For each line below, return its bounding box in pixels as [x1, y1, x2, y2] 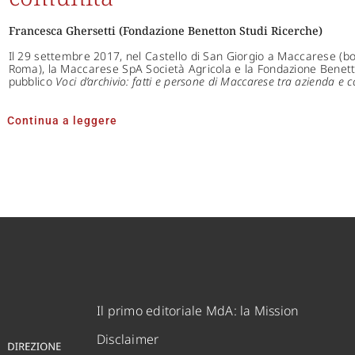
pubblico [8, 74, 56, 90]
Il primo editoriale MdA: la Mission [97, 302, 300, 320]
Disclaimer [97, 330, 159, 349]
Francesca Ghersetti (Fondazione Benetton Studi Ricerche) [8, 23, 323, 39]
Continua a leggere [6, 114, 117, 128]
